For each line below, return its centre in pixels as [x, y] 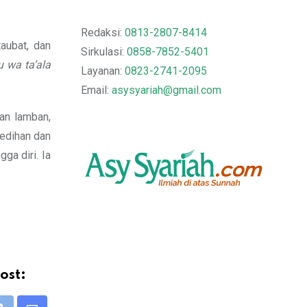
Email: [96, 90]
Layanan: [103, 71]
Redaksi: [103, 33]
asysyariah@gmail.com [167, 90]
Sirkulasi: [104, 52]
